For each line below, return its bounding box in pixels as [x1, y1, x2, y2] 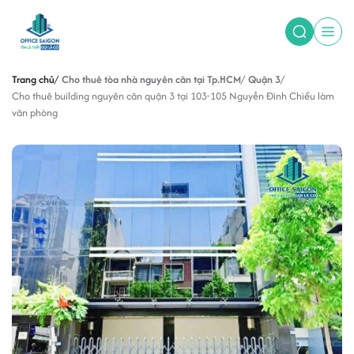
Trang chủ [12, 72, 55, 87]
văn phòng [12, 105, 58, 120]
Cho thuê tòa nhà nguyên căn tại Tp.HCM [62, 72, 241, 87]
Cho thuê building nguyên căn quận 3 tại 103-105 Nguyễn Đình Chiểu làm [12, 88, 334, 104]
